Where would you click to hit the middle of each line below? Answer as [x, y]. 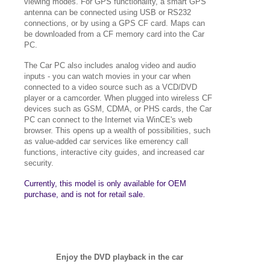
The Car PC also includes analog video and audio [110, 65]
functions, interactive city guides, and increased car [114, 152]
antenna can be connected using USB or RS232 [108, 12]
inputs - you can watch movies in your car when [107, 76]
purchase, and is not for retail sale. [85, 194]
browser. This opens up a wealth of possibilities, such [117, 130]
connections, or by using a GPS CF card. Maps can [115, 23]
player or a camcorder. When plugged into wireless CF [118, 98]
